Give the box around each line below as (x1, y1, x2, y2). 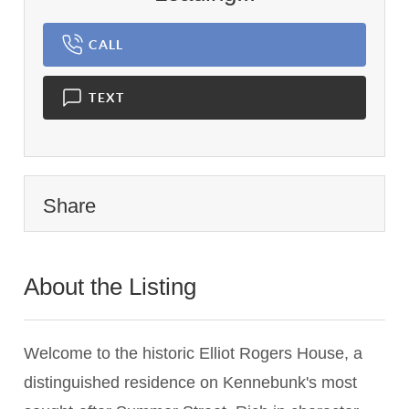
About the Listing (24, 273, 204, 301)
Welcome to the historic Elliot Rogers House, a (24, 344, 363, 363)
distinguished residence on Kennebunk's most (24, 373, 358, 393)
